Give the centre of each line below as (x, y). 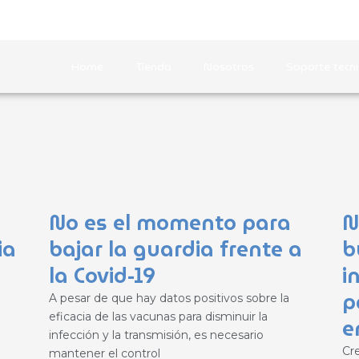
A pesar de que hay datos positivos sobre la (169, 298)
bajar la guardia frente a (175, 250)
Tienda (153, 67)
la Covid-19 (102, 276)
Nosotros (229, 67)
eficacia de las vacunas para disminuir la (158, 317)
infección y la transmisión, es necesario (156, 335)
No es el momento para (169, 223)
